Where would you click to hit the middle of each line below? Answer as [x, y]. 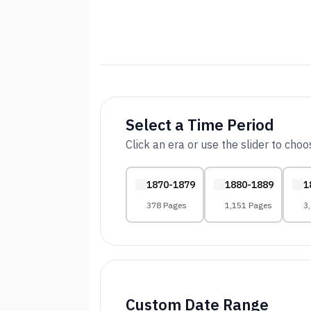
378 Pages [166, 205]
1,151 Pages [248, 205]
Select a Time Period [200, 125]
